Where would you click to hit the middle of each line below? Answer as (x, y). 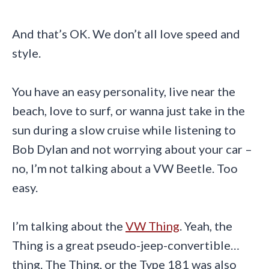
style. (26, 53)
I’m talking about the (69, 226)
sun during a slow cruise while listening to (124, 130)
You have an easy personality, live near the (124, 92)
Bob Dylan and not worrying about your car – (132, 149)
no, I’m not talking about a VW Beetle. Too (125, 168)
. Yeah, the (206, 226)
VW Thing (153, 226)
